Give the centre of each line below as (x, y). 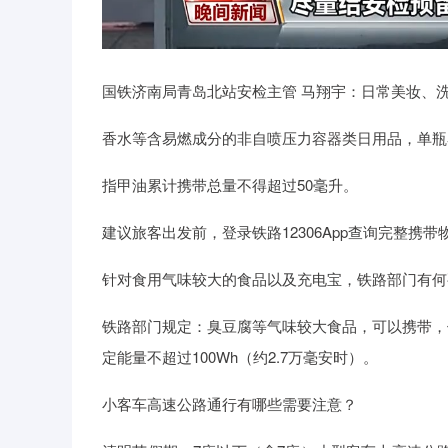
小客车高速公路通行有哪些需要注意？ (229, 403)
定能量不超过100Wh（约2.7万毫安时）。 (240, 356)
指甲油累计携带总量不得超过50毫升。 (230, 184)
